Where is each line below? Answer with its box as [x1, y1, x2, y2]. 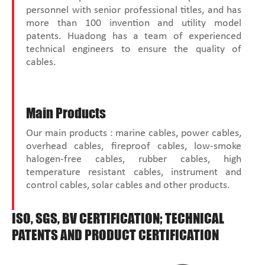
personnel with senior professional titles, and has [26, 5, 241, 17]
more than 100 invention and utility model [26, 18, 241, 30]
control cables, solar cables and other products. [26, 180, 230, 192]
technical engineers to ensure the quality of [26, 44, 241, 56]
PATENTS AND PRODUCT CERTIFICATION [12, 227, 219, 244]
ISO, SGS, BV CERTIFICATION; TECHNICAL [12, 210, 224, 227]
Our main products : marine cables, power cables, [26, 128, 241, 140]
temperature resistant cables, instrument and [26, 167, 241, 179]
